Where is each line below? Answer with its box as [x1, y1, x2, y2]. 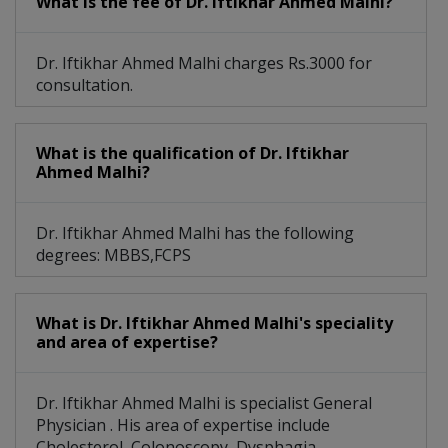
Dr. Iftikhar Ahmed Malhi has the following [36, 222, 354, 245]
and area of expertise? [36, 331, 218, 354]
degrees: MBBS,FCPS [36, 244, 191, 267]
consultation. [36, 74, 133, 97]
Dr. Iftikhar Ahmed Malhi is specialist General [36, 392, 372, 415]
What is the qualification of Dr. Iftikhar [36, 142, 349, 165]
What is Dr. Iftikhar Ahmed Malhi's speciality [36, 312, 393, 335]
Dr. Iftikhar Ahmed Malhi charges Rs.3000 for [36, 52, 372, 75]
